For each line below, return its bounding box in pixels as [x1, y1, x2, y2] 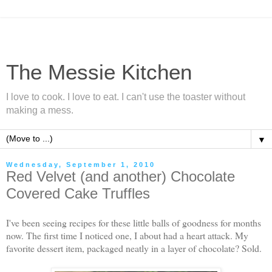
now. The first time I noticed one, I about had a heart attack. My [6, 228, 248, 242]
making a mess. [6, 105, 73, 115]
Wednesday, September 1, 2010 [6, 161, 155, 168]
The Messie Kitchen [6, 61, 192, 84]
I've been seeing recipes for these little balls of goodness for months [6, 216, 261, 229]
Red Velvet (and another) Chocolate [6, 168, 235, 185]
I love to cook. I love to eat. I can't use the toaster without [6, 92, 245, 102]
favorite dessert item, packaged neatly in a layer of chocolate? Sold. [6, 241, 262, 254]
